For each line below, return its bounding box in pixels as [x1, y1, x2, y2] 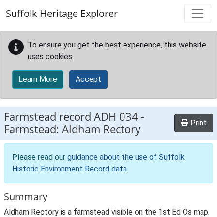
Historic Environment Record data [12, 164, 127, 173]
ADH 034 [94, 109, 138, 124]
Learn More [18, 75, 57, 84]
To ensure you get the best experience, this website [28, 40, 206, 49]
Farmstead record [4, 109, 94, 124]
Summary [4, 190, 47, 203]
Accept [76, 75, 101, 84]
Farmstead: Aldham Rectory [4, 122, 140, 137]
